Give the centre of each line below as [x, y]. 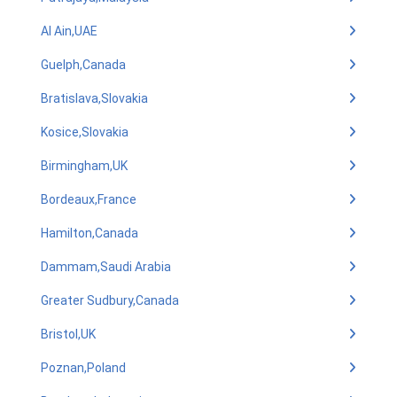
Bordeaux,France [89, 199]
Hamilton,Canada [90, 233]
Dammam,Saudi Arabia [106, 267]
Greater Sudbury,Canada [110, 300]
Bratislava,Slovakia [94, 98]
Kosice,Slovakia [85, 132]
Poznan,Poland [83, 368]
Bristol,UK [68, 334]
